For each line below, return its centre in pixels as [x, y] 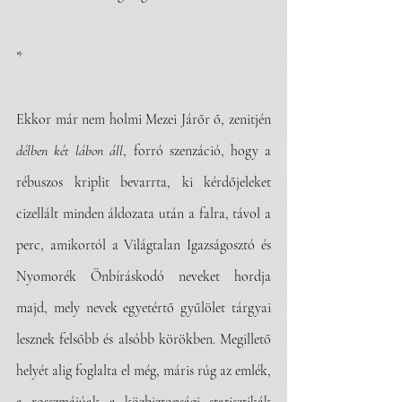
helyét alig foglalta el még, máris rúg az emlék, [144, 371]
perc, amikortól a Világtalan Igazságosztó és [144, 245]
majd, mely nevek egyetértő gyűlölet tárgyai [144, 308]
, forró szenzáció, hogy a [197, 151]
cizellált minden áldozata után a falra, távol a [144, 214]
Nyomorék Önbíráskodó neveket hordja [144, 276]
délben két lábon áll [70, 151]
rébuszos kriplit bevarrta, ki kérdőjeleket [144, 182]
